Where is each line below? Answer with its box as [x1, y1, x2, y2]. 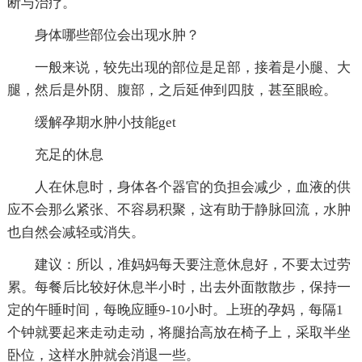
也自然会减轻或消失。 [6, 224, 145, 240]
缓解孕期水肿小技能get [34, 114, 176, 130]
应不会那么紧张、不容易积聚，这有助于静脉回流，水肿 [6, 201, 351, 217]
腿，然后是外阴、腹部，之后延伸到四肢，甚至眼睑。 [6, 82, 337, 98]
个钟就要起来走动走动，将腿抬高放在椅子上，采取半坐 [6, 324, 351, 340]
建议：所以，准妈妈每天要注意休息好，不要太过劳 [34, 256, 351, 272]
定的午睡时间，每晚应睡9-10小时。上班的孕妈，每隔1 [6, 301, 343, 318]
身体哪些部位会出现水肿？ [34, 27, 200, 43]
